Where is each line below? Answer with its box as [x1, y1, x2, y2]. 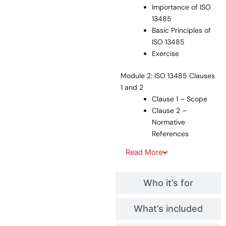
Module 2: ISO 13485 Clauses [121, 71, 215, 81]
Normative [152, 118, 186, 127]
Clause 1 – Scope [152, 94, 208, 104]
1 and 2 [121, 83, 144, 92]
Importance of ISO [152, 3, 211, 12]
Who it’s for [143, 178, 194, 189]
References [152, 129, 189, 139]
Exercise [152, 49, 180, 59]
